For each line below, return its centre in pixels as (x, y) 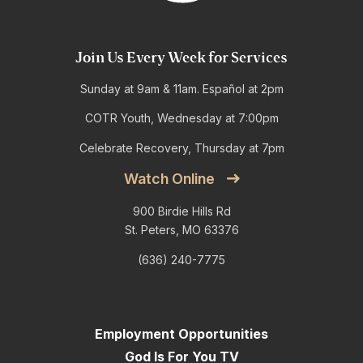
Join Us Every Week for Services (181, 59)
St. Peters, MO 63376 (181, 230)
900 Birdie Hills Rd (181, 211)
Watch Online (169, 179)
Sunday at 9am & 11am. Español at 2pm (181, 88)
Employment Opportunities (181, 334)
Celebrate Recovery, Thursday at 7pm (181, 147)
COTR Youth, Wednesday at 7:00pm (181, 118)
